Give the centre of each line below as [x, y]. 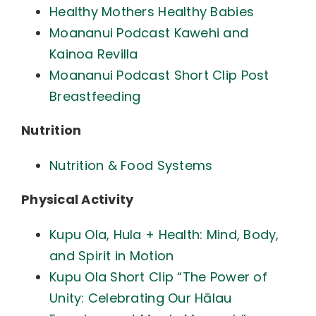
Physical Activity [77, 199]
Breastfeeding [95, 96]
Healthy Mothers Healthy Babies [152, 12]
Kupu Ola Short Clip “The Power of [158, 277]
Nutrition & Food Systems [131, 165]
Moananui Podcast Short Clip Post [159, 75]
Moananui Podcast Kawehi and [149, 33]
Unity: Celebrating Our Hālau [140, 298]
